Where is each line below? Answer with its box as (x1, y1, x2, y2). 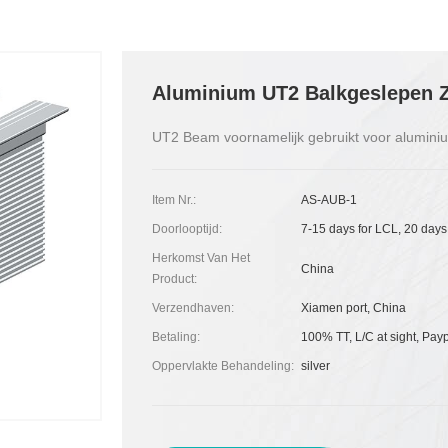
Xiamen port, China (301, 301, 407, 315)
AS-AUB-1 (301, 193, 358, 207)
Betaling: (151, 330, 200, 344)
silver (301, 359, 331, 373)
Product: (151, 272, 197, 286)
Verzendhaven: (151, 301, 234, 315)
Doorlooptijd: (151, 222, 222, 236)
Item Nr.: (151, 193, 196, 207)
